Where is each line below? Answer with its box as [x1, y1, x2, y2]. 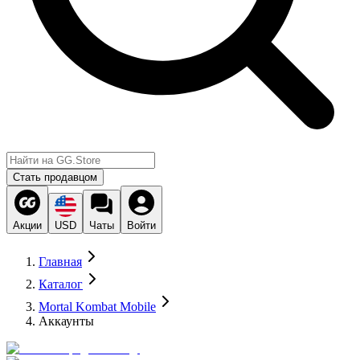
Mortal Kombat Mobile [39, 300, 156, 313]
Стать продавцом [13, 171, 97, 183]
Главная [39, 255, 82, 268]
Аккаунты [39, 314, 94, 328]
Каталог [39, 277, 83, 291]
